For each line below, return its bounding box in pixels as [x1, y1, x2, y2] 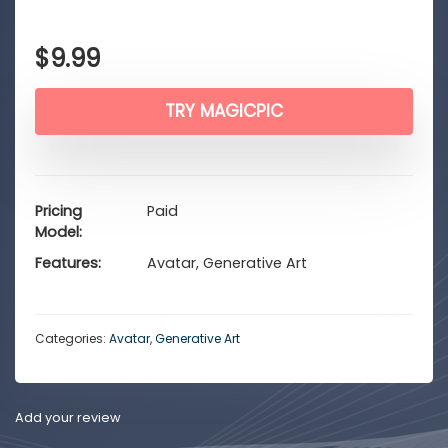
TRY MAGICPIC [165, 99, 283, 123]
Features [35, 253, 98, 273]
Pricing [35, 201, 82, 221]
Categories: [35, 330, 109, 347]
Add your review [15, 409, 121, 426]
